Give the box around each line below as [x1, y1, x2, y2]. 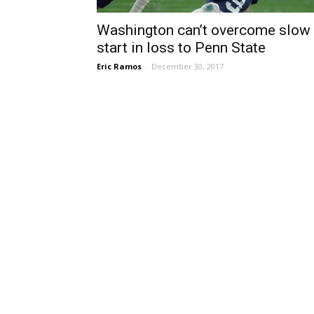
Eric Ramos [97, 61, 142, 71]
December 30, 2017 [151, 61, 224, 71]
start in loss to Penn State [97, 39, 266, 56]
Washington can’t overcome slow [97, 22, 310, 39]
